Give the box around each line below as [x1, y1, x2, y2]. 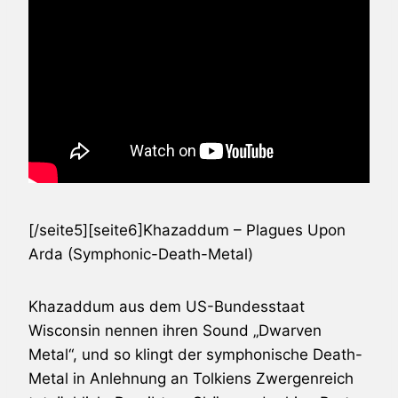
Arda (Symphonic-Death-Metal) [28, 244, 253, 263]
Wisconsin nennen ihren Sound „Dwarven [28, 321, 322, 339]
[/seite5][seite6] [28, 220, 143, 239]
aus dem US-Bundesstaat [115, 297, 305, 315]
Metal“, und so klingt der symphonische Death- [28, 345, 362, 363]
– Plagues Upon [229, 220, 346, 239]
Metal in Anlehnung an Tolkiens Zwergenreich [28, 369, 354, 387]
